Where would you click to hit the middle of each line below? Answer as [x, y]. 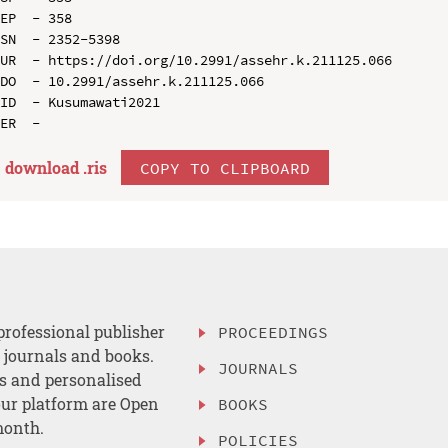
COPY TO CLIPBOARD [224, 167]
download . [45, 167]
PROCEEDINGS [273, 332]
